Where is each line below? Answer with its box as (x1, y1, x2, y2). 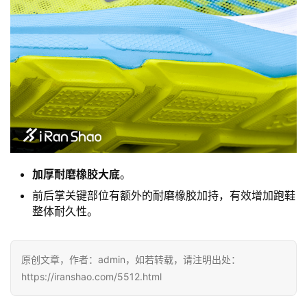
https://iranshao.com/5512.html (21, 271, 162, 283)
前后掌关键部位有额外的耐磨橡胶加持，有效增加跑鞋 (32, 188, 295, 203)
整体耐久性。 (32, 204, 98, 219)
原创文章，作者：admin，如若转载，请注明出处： (21, 254, 241, 266)
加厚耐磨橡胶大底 (32, 167, 120, 182)
